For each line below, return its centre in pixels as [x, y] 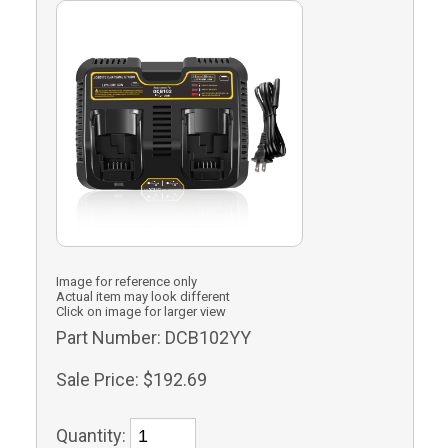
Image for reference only [126, 281]
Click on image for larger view [140, 311]
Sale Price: [97, 379]
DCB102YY [207, 337]
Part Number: [108, 337]
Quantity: [92, 435]
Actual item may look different [142, 296]
